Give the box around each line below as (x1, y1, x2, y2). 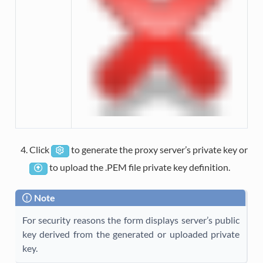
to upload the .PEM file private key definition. (47, 161, 230, 173)
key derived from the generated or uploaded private (22, 228, 240, 240)
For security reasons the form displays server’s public (22, 214, 240, 226)
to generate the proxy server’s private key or (69, 144, 248, 156)
